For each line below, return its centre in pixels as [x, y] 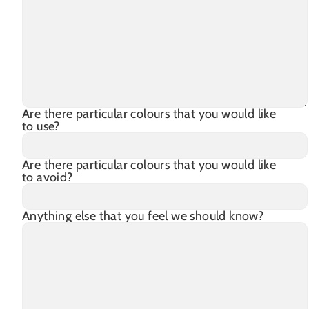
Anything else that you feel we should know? [143, 216]
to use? [41, 126]
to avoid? [48, 177]
